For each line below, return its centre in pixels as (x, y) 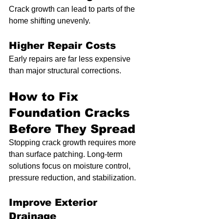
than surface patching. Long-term (66, 154)
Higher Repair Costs (62, 46)
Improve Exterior (55, 203)
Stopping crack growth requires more (73, 143)
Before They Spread (72, 129)
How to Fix (45, 97)
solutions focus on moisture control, (71, 166)
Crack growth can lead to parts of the (73, 9)
